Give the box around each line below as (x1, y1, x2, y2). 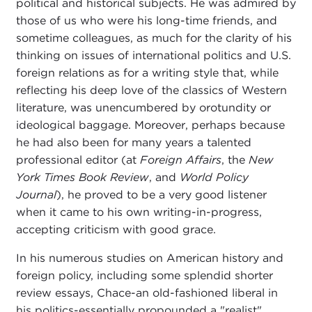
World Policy (179, 171, 249, 185)
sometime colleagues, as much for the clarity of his (15, 31, 292, 45)
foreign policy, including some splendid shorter (15, 269, 273, 283)
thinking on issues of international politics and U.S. (15, 49, 291, 63)
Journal (15, 188, 56, 202)
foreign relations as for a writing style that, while (15, 66, 279, 80)
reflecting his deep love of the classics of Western (15, 84, 287, 97)
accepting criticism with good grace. (15, 223, 216, 237)
